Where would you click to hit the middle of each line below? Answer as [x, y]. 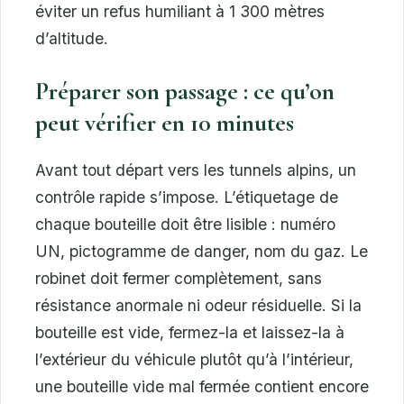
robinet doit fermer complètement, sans [179, 278]
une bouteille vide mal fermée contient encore [202, 386]
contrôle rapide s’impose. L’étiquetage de [187, 197]
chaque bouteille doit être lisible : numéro [185, 224]
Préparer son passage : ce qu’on [185, 91]
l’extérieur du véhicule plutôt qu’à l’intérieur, [194, 359]
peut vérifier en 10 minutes [165, 123]
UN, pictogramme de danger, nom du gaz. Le [202, 251]
